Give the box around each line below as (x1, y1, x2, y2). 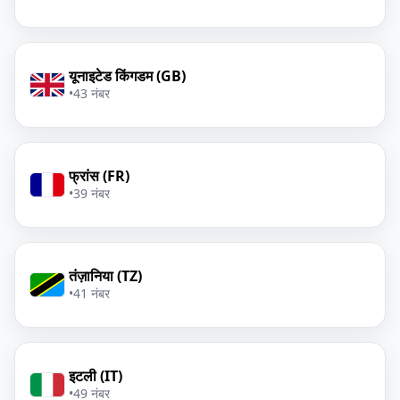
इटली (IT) (69, 366, 122, 386)
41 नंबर (73, 285, 110, 302)
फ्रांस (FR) (69, 166, 129, 186)
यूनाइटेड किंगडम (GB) (69, 66, 186, 86)
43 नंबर (73, 85, 110, 102)
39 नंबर (73, 185, 110, 202)
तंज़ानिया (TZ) (69, 266, 142, 286)
